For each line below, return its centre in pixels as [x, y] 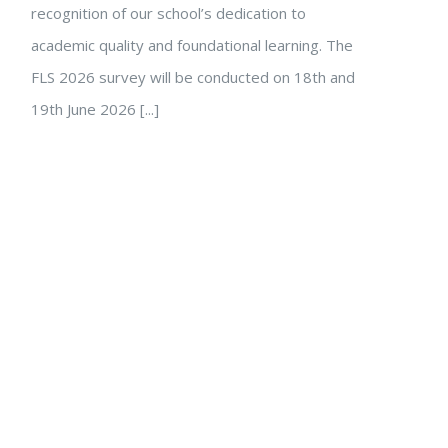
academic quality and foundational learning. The [192, 45]
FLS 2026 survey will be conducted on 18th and [193, 77]
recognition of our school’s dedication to [168, 13]
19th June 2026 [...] [95, 109]
